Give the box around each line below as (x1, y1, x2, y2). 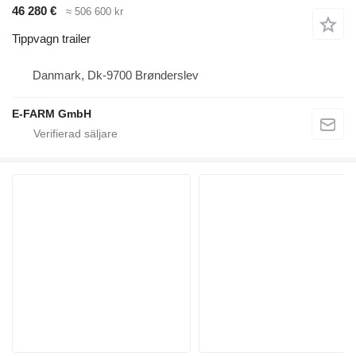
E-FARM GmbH (12, 106, 91, 120)
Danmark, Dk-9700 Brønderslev (33, 68, 199, 82)
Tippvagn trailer (12, 31, 91, 45)
